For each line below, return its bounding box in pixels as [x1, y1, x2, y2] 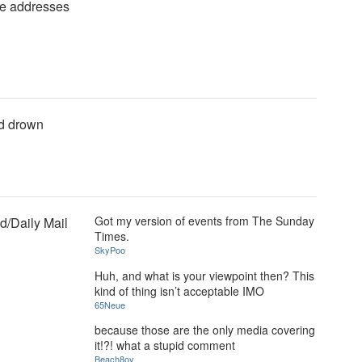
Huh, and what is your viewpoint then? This [95, 267, 314, 284]
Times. [95, 228, 129, 244]
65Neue [95, 297, 125, 311]
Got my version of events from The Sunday [95, 213, 314, 229]
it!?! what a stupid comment [95, 337, 235, 354]
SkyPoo [95, 243, 125, 256]
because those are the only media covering [95, 322, 315, 339]
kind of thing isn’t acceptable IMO [95, 282, 264, 299]
